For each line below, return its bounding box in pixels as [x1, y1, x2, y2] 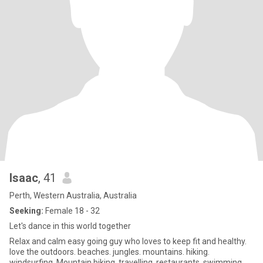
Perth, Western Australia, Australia [9, 191, 137, 200]
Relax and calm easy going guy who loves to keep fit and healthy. [9, 237, 247, 246]
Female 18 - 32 [43, 206, 100, 215]
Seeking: [9, 206, 43, 215]
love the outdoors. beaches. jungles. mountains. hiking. [9, 247, 210, 257]
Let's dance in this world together [9, 221, 131, 231]
